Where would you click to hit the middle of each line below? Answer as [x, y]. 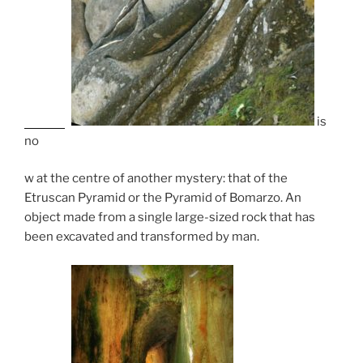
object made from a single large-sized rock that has [170, 218]
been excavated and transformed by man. [142, 237]
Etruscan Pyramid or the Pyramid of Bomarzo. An [163, 198]
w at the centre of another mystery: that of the [156, 179]
